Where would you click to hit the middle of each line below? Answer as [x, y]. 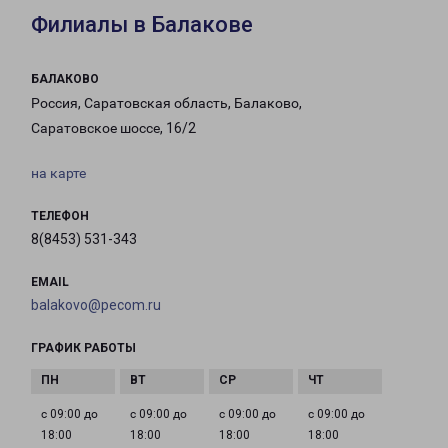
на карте [58, 173]
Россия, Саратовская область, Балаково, [166, 103]
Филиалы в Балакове [142, 25]
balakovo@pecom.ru [96, 305]
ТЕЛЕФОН [60, 216]
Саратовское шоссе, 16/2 [113, 128]
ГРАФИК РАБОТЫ [83, 348]
